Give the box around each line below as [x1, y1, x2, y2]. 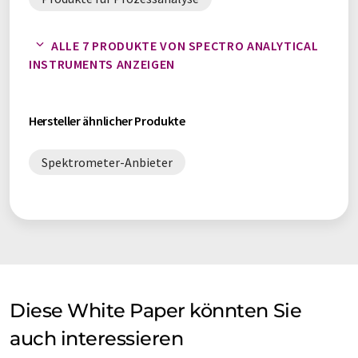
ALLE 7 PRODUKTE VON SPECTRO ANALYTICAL [51, 38, 319, 54]
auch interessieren [10, 327, 184, 350]
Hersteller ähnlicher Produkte [29, 113, 185, 129]
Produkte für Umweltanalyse [42, 67, 199, 83]
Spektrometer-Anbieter [42, 154, 173, 170]
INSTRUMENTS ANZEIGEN [29, 56, 175, 72]
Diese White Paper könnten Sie [10, 299, 302, 322]
